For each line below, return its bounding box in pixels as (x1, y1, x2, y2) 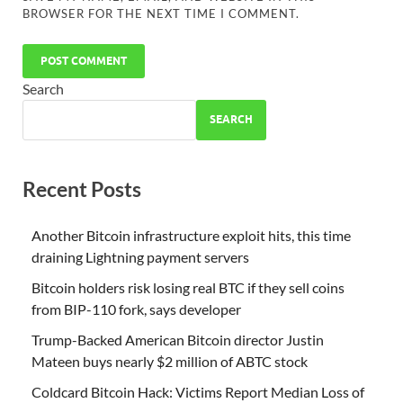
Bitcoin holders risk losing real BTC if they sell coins (31, 279, 345, 297)
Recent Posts (22, 175, 141, 201)
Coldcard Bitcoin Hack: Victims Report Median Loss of (31, 383, 364, 401)
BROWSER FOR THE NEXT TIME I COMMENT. (22, 5, 300, 21)
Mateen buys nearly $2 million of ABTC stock (31, 353, 308, 371)
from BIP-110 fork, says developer (31, 300, 241, 318)
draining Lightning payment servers (31, 248, 249, 266)
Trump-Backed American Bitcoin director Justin (31, 331, 324, 349)
